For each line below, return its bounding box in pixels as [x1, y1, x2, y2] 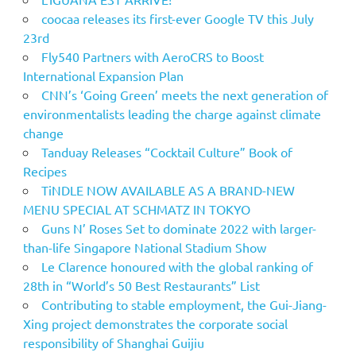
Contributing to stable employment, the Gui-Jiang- [41, 296, 327, 312]
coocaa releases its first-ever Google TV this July [41, 10, 314, 26]
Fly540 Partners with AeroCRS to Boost [41, 48, 264, 64]
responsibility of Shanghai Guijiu [22, 334, 204, 350]
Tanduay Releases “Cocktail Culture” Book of [41, 143, 292, 160]
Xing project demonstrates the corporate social [22, 315, 288, 331]
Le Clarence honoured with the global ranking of [41, 257, 313, 274]
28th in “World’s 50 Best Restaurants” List [22, 277, 260, 293]
